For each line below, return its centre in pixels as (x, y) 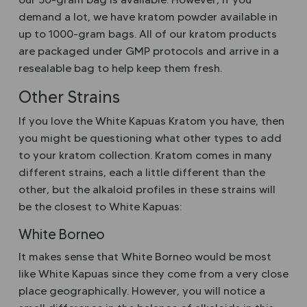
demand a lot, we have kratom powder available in (148, 17)
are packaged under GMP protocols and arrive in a (149, 51)
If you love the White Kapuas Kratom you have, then (151, 121)
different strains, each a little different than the (142, 172)
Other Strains (69, 97)
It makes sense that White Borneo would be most (145, 257)
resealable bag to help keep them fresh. (120, 68)
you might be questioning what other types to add (150, 138)
